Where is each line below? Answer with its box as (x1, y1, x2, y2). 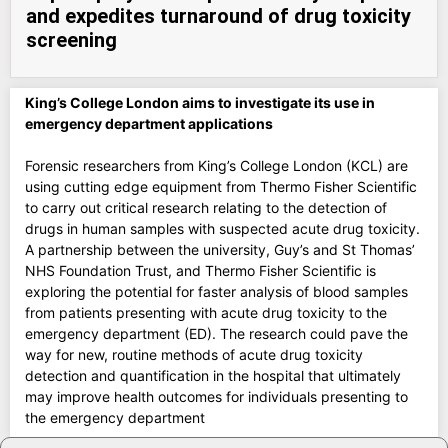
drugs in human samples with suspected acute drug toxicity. (25, 219, 420, 237)
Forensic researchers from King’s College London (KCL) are (25, 156, 408, 174)
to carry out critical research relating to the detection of (25, 198, 387, 216)
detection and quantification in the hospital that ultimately (25, 366, 401, 384)
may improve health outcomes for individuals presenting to (25, 387, 408, 405)
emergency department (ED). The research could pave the (25, 324, 408, 342)
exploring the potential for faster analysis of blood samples (25, 282, 408, 300)
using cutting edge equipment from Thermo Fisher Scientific (25, 177, 417, 195)
